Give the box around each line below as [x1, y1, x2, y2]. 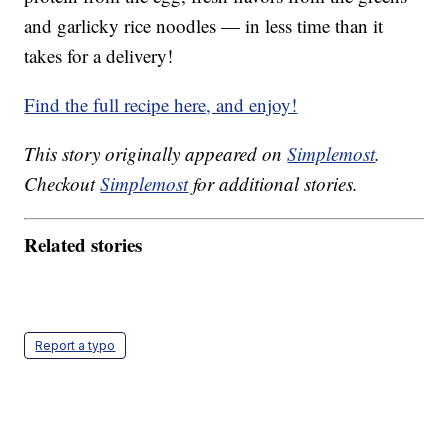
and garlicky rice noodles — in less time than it [24, 13, 384, 39]
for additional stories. [188, 171, 359, 197]
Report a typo [35, 337, 116, 353]
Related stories [24, 230, 143, 258]
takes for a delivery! [24, 43, 174, 69]
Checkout [24, 171, 101, 197]
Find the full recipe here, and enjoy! [24, 92, 298, 118]
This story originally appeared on [24, 141, 288, 167]
